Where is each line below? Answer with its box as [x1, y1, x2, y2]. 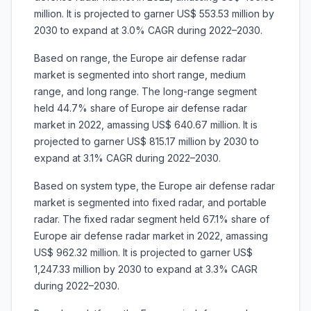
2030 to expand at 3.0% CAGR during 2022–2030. [34, 24, 262, 37]
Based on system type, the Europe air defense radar [34, 180, 275, 192]
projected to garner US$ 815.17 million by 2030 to [34, 135, 259, 148]
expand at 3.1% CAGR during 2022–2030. [34, 152, 221, 165]
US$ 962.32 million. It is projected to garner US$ [34, 246, 253, 259]
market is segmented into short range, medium [34, 69, 246, 81]
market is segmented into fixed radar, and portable [34, 196, 267, 209]
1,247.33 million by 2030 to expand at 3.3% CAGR [34, 263, 258, 276]
